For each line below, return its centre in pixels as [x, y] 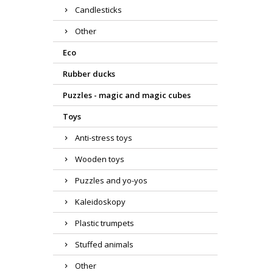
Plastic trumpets [105, 223]
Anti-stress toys [104, 138]
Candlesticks [98, 10]
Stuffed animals [104, 245]
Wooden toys [100, 159]
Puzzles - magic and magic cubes [127, 95]
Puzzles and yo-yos [111, 181]
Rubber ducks [89, 74]
